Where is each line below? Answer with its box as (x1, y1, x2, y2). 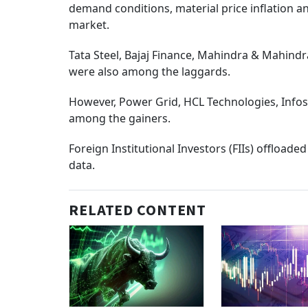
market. (69, 17, 109, 33)
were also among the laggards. (69, 64, 230, 80)
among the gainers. (69, 111, 170, 126)
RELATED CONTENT (69, 199, 207, 222)
